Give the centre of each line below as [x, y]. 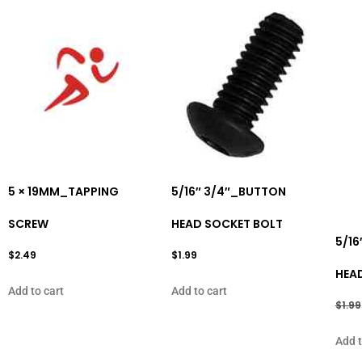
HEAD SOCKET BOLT [227, 224]
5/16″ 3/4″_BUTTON [229, 192]
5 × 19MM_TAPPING [63, 192]
